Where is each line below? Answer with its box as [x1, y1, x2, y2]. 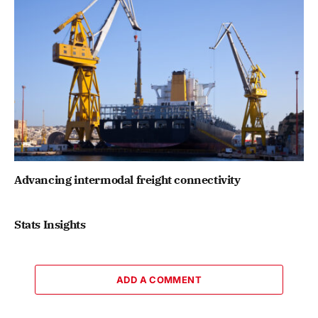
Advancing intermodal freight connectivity [14, 172, 241, 187]
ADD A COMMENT [116, 274, 202, 286]
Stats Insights [14, 217, 86, 232]
